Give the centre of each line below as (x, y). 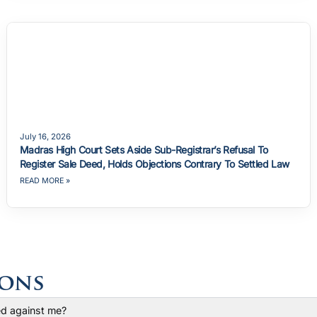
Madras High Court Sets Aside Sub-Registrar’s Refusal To (144, 149)
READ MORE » (45, 180)
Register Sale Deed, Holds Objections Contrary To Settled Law (154, 163)
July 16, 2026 (45, 136)
